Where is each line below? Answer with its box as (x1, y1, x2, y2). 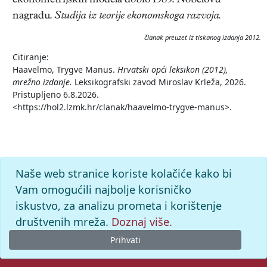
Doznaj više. (111, 214, 172, 229)
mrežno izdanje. (13, 76, 72, 88)
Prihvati (110, 234, 141, 246)
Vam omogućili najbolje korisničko (15, 182, 191, 197)
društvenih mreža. (15, 214, 111, 229)
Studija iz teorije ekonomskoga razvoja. (54, 11, 221, 22)
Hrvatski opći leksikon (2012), (117, 64, 228, 75)
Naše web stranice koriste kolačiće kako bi (15, 166, 232, 181)
